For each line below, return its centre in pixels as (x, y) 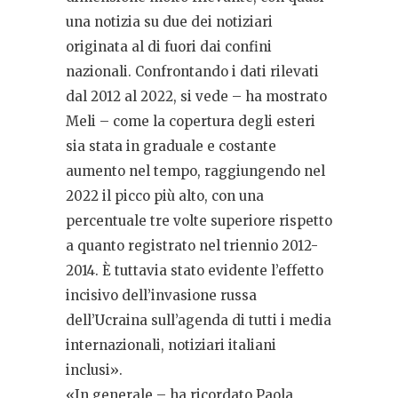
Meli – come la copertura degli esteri (191, 121)
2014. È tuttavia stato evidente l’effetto (195, 270)
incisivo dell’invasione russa (161, 295)
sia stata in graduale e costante (171, 146)
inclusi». (96, 370)
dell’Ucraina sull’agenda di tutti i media (199, 320)
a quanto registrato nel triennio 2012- (192, 245)
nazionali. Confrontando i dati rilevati (192, 71)
